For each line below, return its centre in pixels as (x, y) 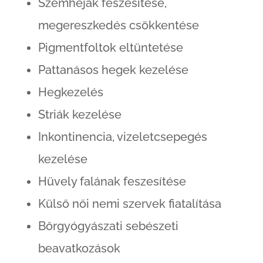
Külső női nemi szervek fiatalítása (129, 204)
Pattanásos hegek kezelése (113, 70)
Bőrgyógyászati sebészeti (108, 226)
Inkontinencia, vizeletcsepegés (122, 137)
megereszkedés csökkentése (118, 26)
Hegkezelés (70, 92)
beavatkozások (79, 249)
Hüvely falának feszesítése (112, 182)
